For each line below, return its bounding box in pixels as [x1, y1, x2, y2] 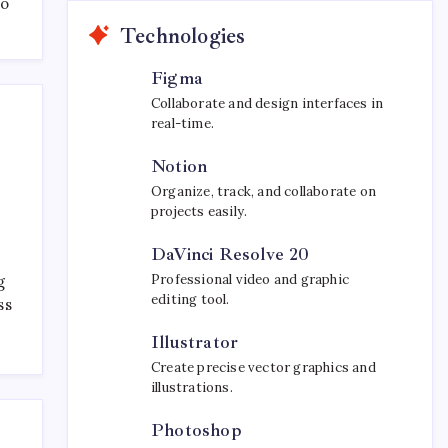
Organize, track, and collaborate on [151, 182, 376, 200]
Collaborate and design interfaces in [151, 94, 384, 112]
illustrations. [151, 378, 233, 396]
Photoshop [151, 418, 242, 441]
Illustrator [151, 330, 239, 353]
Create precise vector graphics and [151, 358, 376, 376]
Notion [151, 154, 208, 177]
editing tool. [151, 290, 230, 308]
